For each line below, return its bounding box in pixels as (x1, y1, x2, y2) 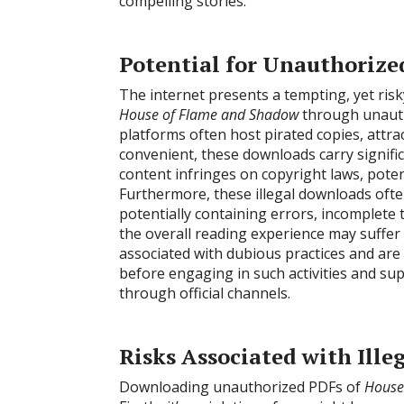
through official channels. (119, 283, 290, 303)
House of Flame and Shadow (119, 105, 298, 124)
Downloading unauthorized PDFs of (119, 377, 364, 397)
